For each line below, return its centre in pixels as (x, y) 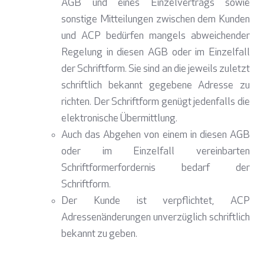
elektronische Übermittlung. (119, 119)
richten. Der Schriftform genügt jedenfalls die (156, 103)
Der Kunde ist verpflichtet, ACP (156, 202)
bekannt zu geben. (99, 235)
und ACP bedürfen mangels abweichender (156, 37)
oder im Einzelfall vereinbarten (156, 152)
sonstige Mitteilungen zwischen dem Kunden (156, 20)
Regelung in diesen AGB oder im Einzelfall (156, 53)
